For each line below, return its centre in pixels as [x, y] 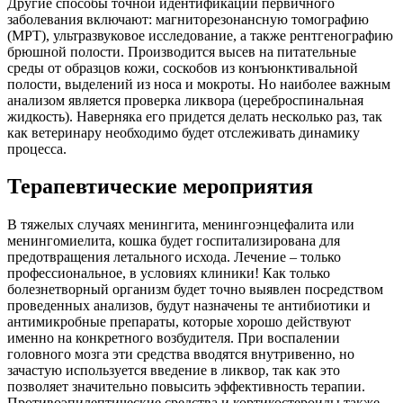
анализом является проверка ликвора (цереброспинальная [185, 100]
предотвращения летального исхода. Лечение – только [174, 257]
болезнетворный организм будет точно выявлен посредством [195, 290]
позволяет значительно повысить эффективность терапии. [186, 387]
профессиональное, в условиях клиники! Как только [169, 273]
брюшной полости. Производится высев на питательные [182, 51]
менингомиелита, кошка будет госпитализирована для [174, 241]
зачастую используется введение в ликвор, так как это [174, 371]
